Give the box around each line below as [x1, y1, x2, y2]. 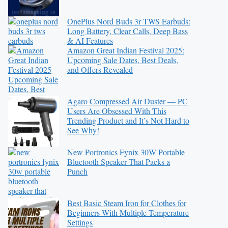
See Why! [67, 125, 99, 135]
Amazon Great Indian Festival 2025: [67, 45, 184, 55]
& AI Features [67, 35, 113, 46]
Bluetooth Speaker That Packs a [67, 156, 170, 167]
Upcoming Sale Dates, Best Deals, [67, 54, 178, 65]
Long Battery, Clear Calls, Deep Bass [67, 25, 188, 36]
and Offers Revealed [67, 64, 133, 75]
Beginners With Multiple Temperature [67, 207, 189, 218]
